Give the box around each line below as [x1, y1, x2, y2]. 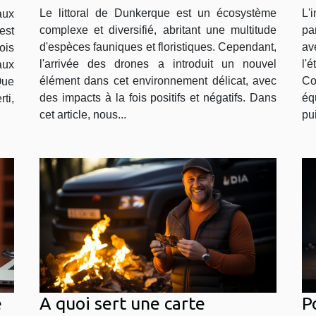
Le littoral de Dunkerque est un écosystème [39, 7, 276, 20]
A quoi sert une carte [39, 293, 205, 314]
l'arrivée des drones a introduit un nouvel [39, 58, 276, 71]
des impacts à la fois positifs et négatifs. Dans [39, 92, 276, 104]
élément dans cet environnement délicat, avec [39, 75, 276, 87]
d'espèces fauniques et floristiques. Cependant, [39, 41, 276, 54]
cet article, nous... [39, 109, 126, 121]
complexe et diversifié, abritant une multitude [39, 24, 276, 37]
